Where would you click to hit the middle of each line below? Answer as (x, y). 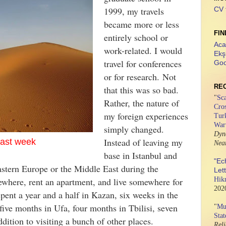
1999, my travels (134, 11)
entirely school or (136, 37)
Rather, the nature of (142, 103)
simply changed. (134, 129)
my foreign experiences (146, 116)
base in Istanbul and (140, 155)
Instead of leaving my (143, 142)
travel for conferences (143, 64)
